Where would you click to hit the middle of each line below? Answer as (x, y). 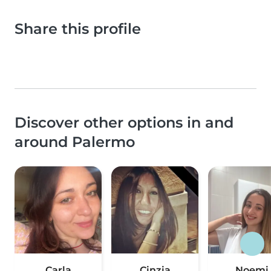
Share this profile (78, 29)
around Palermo (75, 142)
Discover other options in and (124, 122)
